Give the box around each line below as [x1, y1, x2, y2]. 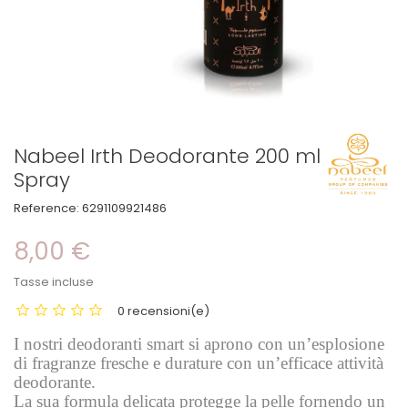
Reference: [14, 199, 79, 217]
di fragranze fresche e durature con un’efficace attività [14, 353, 383, 372]
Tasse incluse [14, 273, 94, 291]
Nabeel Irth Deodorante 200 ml [14, 142, 321, 170]
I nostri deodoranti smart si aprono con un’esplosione [14, 334, 384, 353]
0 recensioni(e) [117, 302, 209, 320]
